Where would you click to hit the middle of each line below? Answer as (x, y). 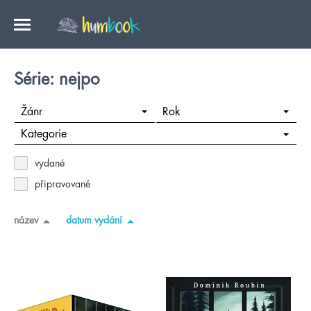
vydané (50, 163)
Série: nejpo (57, 79)
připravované (62, 184)
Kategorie (43, 134)
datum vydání (94, 220)
